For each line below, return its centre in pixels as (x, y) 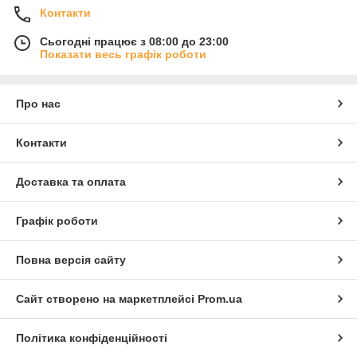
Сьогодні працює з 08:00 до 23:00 (134, 42)
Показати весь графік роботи (123, 55)
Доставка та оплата (71, 182)
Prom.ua (220, 299)
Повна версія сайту (71, 260)
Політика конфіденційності (92, 338)
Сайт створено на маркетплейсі (107, 299)
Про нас (38, 104)
